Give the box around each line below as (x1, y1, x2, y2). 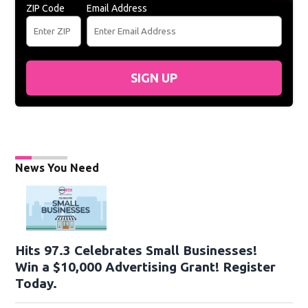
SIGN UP (131, 71, 177, 85)
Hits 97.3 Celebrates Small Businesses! (15, 243, 258, 258)
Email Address (87, 3, 148, 14)
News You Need (15, 162, 100, 175)
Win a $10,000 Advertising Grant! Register (15, 259, 276, 275)
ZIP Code (26, 3, 65, 14)
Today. (15, 276, 58, 291)
